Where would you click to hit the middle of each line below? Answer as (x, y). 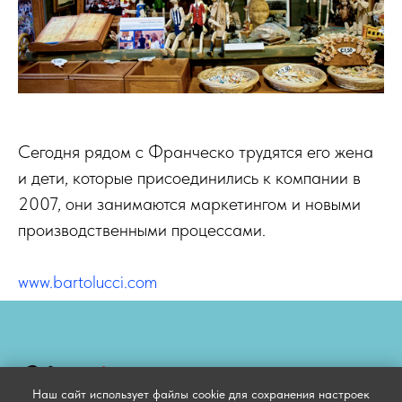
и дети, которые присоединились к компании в (189, 177)
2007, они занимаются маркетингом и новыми (189, 203)
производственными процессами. (142, 229)
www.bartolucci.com (87, 281)
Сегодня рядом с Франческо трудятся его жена (196, 151)
